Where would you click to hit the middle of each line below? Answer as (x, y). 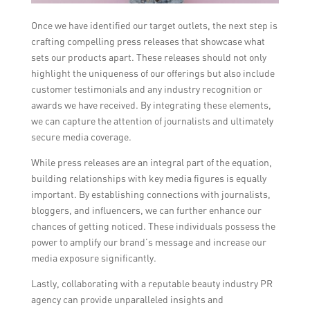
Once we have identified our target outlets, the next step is (154, 25)
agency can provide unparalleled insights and (127, 299)
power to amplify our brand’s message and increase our (148, 241)
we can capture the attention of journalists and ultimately (152, 120)
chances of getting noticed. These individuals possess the (153, 226)
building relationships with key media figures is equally (148, 178)
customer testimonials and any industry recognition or (146, 89)
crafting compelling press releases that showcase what (148, 41)
